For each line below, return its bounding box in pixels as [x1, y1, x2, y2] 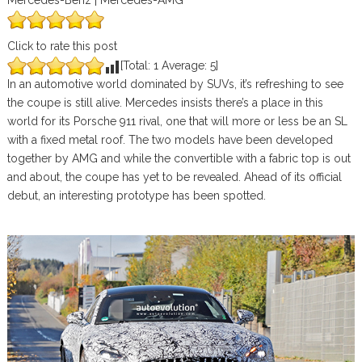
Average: [158, 59, 210, 72]
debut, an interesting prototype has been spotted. [6, 189, 266, 202]
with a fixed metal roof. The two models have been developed [6, 133, 333, 146]
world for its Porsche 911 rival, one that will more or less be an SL [6, 115, 347, 128]
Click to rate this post [6, 40, 117, 53]
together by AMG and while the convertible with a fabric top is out [6, 152, 351, 165]
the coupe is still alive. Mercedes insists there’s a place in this [6, 96, 323, 109]
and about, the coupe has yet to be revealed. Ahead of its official [6, 170, 342, 183]
